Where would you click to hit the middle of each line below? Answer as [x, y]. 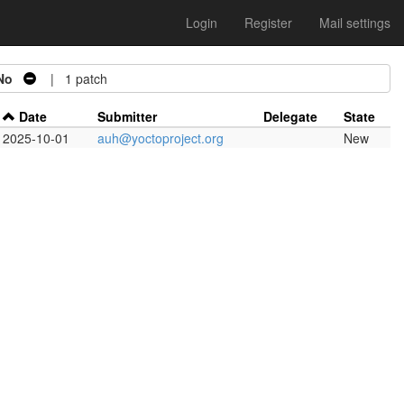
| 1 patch [72, 78]
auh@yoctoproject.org [161, 138]
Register [268, 23]
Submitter [127, 116]
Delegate [290, 116]
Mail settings [355, 23]
